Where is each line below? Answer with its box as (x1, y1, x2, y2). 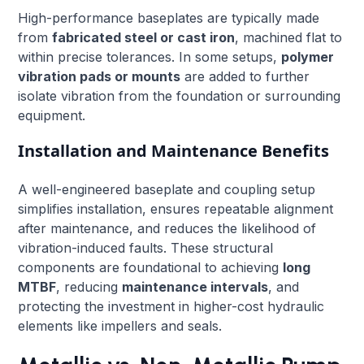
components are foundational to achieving (18, 258, 284, 275)
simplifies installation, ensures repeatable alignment (18, 200, 334, 217)
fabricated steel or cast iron (52, 28, 236, 45)
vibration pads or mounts (18, 67, 181, 84)
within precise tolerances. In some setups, (18, 48, 282, 65)
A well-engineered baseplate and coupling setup (18, 180, 316, 197)
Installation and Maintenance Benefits (18, 139, 330, 162)
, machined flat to (235, 28, 343, 45)
